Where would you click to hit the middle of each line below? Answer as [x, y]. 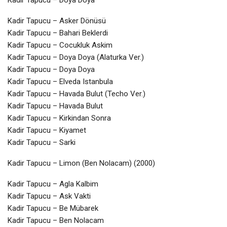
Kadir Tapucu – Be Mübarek [53, 208]
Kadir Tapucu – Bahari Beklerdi [58, 33]
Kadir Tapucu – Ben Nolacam [56, 220]
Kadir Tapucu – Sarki [42, 142]
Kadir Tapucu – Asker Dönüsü [57, 21]
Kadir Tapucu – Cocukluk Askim [60, 45]
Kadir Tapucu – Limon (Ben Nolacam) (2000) [81, 163]
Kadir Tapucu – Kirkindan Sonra [59, 118]
